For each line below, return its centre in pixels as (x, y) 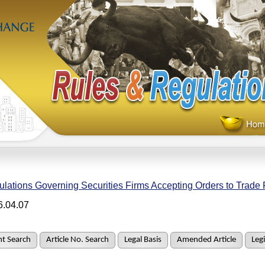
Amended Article (206, 240)
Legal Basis (143, 240)
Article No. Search (77, 240)
